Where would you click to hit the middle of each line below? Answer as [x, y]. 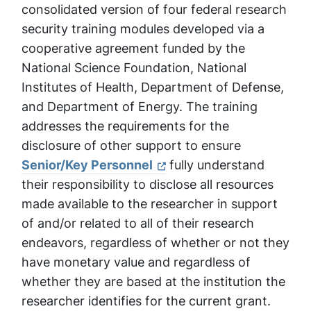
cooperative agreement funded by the [133, 48]
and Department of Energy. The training [140, 107]
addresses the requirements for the [125, 126]
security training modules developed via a [143, 29]
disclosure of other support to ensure [131, 145]
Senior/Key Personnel [87, 165]
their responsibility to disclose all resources [148, 184]
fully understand [216, 165]
